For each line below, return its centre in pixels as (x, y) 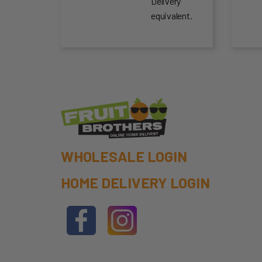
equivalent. (172, 15)
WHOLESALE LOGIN (124, 156)
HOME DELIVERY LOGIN (135, 182)
